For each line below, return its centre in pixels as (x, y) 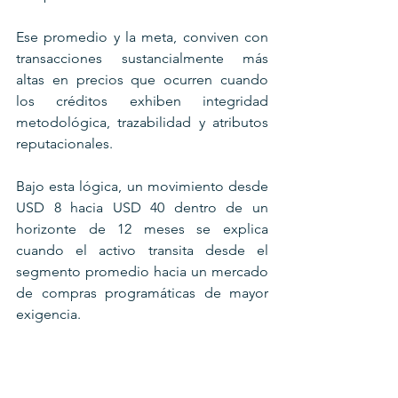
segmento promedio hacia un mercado (142, 271)
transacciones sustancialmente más (142, 58)
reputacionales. (64, 143)
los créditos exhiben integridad (142, 100)
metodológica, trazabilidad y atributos (142, 122)
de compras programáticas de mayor (142, 292)
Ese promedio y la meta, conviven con (142, 36)
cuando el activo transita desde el (142, 250)
